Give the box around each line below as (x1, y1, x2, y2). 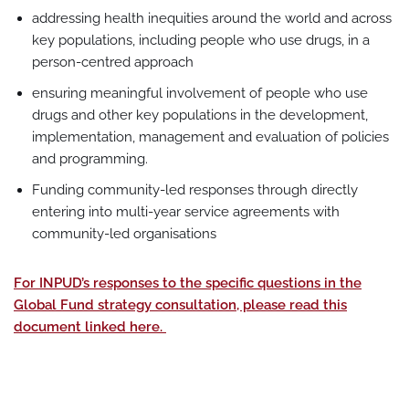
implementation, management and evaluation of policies (32, 129, 389, 145)
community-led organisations (32, 225, 216, 242)
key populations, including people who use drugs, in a (32, 32, 370, 48)
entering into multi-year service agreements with (32, 204, 340, 220)
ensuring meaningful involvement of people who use (32, 85, 368, 101)
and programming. (32, 151, 148, 167)
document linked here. (14, 319, 166, 335)
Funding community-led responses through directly (32, 182, 358, 198)
